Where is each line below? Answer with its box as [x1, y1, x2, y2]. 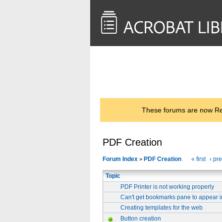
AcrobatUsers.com [133, 68, 183, 75]
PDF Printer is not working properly [120, 183, 214, 190]
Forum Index [103, 156, 138, 163]
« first [191, 156, 206, 163]
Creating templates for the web [120, 204, 203, 211]
